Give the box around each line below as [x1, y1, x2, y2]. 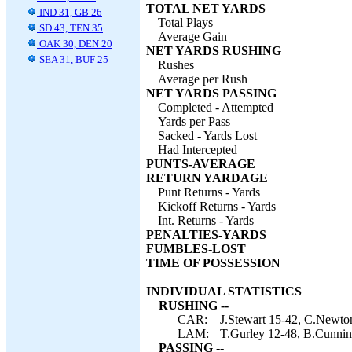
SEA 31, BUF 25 [37, 53, 108, 65]
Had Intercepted [158, 143, 237, 156]
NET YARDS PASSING [146, 86, 277, 100]
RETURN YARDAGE [146, 171, 268, 185]
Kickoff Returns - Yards [158, 200, 276, 213]
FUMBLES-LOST [146, 242, 246, 255]
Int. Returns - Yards [158, 214, 254, 227]
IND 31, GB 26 [37, 6, 102, 18]
